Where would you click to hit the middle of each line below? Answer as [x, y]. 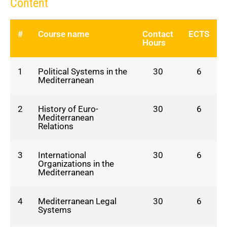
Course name [64, 34]
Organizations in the [76, 163]
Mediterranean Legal [77, 201]
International [62, 155]
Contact [158, 34]
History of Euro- [68, 109]
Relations [56, 126]
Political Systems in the [83, 71]
